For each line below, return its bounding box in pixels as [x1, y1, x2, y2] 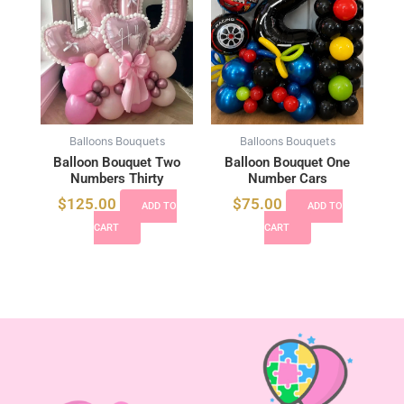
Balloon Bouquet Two [53, 154, 180, 171]
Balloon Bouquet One [225, 154, 350, 171]
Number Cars [247, 170, 327, 188]
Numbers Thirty [70, 170, 163, 188]
